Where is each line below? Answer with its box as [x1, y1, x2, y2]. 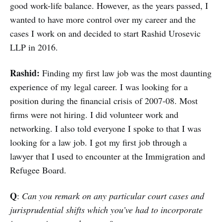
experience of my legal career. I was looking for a [10, 81, 188, 93]
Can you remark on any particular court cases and [22, 190, 204, 202]
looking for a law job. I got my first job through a [10, 136, 187, 149]
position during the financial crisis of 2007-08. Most [10, 95, 198, 107]
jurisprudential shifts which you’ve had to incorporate [10, 204, 203, 216]
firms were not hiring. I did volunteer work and [10, 109, 178, 121]
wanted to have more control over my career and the [10, 13, 196, 26]
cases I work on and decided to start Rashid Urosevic [10, 27, 201, 40]
